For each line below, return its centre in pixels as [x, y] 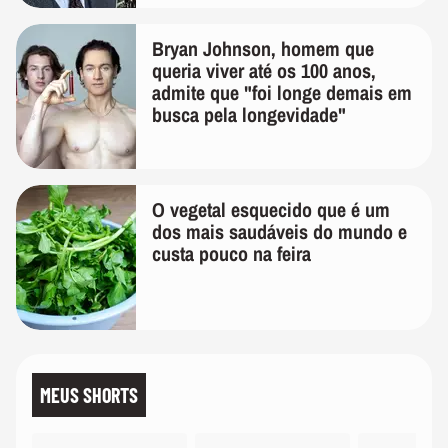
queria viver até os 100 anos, [264, 71]
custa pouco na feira [231, 254]
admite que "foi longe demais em [282, 93]
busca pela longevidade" [249, 115]
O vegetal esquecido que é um [271, 210]
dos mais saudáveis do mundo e [279, 232]
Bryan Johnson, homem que [263, 49]
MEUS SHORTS [89, 395]
